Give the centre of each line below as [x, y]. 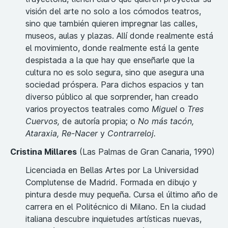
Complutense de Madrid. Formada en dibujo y [111, 182]
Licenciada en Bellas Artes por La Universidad [112, 170]
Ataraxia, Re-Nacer [63, 134]
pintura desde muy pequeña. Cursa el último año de [122, 195]
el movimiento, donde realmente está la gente [112, 48]
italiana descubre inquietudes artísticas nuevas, [113, 219]
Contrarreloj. [132, 134]
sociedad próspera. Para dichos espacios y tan [115, 85]
